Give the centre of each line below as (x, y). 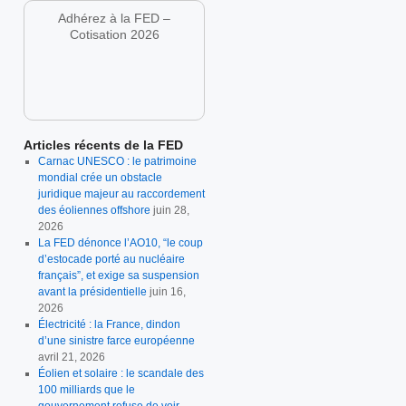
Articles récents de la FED (103, 145)
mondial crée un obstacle (100, 177)
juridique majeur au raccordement (121, 193)
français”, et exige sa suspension (118, 275)
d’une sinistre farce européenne (117, 340)
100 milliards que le (86, 389)
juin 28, (171, 210)
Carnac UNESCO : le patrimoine (117, 161)
